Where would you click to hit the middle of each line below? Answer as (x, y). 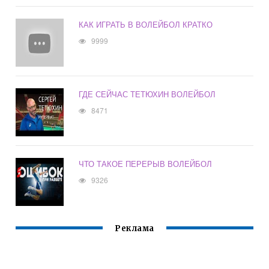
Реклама (134, 229)
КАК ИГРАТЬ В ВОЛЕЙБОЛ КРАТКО (146, 25)
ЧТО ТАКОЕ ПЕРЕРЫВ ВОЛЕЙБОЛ (146, 164)
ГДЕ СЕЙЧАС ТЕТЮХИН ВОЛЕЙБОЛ (147, 94)
